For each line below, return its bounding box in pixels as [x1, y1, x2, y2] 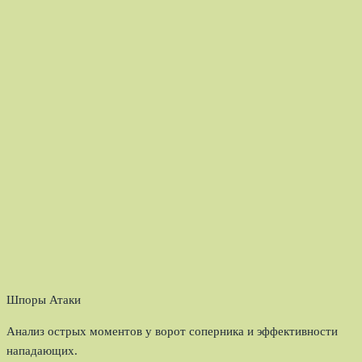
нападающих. [6, 344, 78, 358]
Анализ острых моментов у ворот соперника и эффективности [6, 325, 338, 339]
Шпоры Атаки [6, 293, 81, 307]
